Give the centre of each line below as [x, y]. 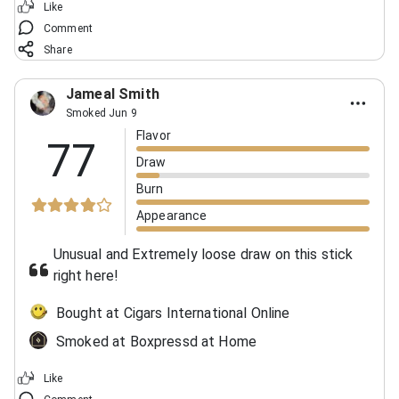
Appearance [172, 215]
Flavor [154, 135]
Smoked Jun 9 [102, 113]
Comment [69, 28]
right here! [86, 275]
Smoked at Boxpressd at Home [157, 341]
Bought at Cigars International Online [173, 313]
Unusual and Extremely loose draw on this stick [203, 254]
